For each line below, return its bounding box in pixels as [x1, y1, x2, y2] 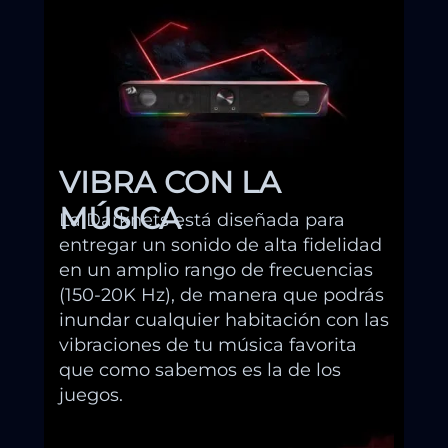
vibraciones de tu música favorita [59, 334, 357, 357]
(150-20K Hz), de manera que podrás [59, 284, 384, 307]
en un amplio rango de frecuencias [59, 259, 373, 282]
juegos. [59, 384, 123, 407]
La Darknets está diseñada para [59, 209, 345, 232]
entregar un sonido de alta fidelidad [59, 234, 382, 257]
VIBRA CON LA [59, 163, 281, 201]
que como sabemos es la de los [59, 359, 341, 382]
